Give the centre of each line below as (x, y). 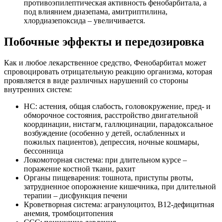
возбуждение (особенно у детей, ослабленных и (105, 133)
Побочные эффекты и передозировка (104, 41)
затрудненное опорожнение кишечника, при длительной (120, 186)
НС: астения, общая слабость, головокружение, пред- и (117, 106)
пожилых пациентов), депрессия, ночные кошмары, (111, 142)
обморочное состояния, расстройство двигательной (111, 115)
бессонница (44, 151)
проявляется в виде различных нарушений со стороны (96, 80)
